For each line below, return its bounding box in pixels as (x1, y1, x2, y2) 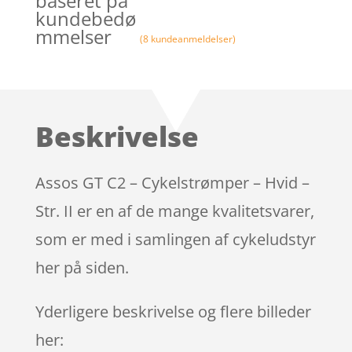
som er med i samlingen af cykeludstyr (35, 228, 316, 250)
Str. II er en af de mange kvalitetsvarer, (35, 200, 314, 222)
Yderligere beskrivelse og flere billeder (35, 300, 311, 322)
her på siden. (35, 256, 129, 278)
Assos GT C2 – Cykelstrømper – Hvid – (35, 171, 310, 193)
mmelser (35, 23, 112, 49)
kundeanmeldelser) (148, 31, 236, 46)
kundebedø (35, 5, 136, 31)
